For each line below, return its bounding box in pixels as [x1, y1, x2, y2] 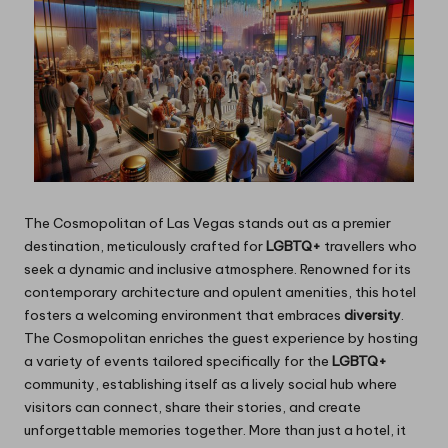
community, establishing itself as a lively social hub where [24, 375, 397, 394]
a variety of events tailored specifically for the [24, 352, 332, 371]
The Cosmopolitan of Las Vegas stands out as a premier [24, 214, 391, 233]
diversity [344, 306, 401, 325]
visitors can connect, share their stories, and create [24, 398, 361, 417]
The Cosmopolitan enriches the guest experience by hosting [24, 329, 418, 348]
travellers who [321, 237, 417, 256]
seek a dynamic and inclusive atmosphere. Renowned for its [24, 260, 411, 279]
